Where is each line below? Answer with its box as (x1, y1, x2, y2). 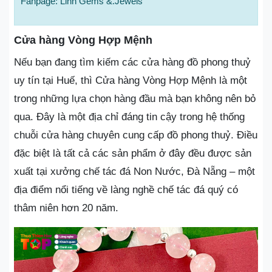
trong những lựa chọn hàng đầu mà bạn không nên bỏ (14, 93, 256, 104)
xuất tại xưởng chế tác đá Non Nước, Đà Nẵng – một (14, 166, 255, 177)
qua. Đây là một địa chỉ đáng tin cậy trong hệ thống (14, 111, 245, 123)
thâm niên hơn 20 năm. (14, 202, 118, 214)
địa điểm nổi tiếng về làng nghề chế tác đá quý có (14, 184, 238, 195)
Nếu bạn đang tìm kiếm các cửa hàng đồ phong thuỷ (14, 56, 251, 68)
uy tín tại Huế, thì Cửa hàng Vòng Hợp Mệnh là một (14, 75, 247, 86)
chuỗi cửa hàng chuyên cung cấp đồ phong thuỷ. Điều (14, 129, 257, 141)
